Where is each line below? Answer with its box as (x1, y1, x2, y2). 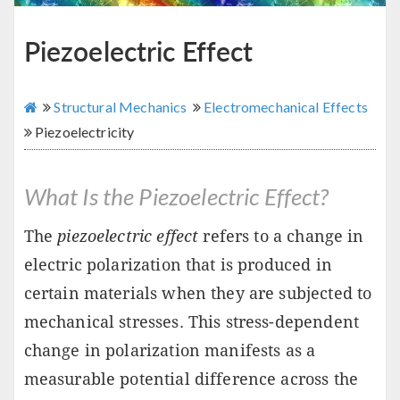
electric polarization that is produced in (23, 255, 332, 275)
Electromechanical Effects (200, 98, 371, 116)
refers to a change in (198, 227, 364, 246)
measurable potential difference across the (23, 370, 358, 389)
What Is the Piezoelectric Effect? (23, 182, 329, 212)
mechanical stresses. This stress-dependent (23, 312, 359, 332)
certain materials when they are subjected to (23, 284, 372, 304)
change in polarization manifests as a (23, 341, 316, 361)
